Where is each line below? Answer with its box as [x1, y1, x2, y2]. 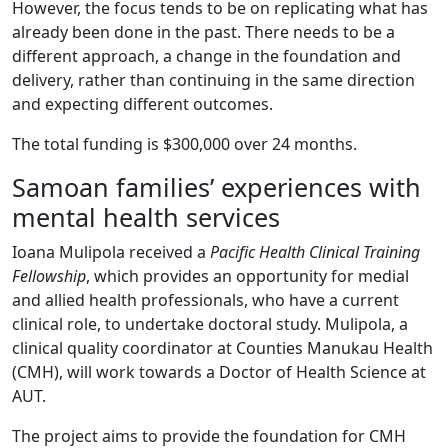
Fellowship [12, 265, 86, 287]
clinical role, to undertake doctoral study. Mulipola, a [12, 313, 408, 335]
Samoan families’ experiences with [12, 170, 421, 204]
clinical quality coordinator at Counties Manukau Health [12, 337, 433, 359]
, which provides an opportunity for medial [86, 265, 409, 287]
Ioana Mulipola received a [12, 241, 210, 263]
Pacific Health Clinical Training [210, 241, 420, 263]
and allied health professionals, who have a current [12, 289, 399, 311]
